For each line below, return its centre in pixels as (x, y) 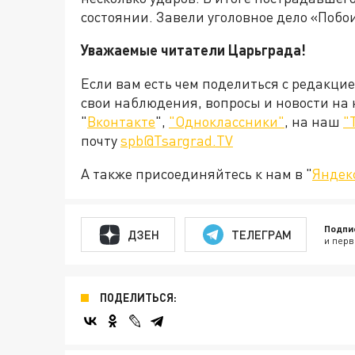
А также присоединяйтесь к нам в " (197, 174)
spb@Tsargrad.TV (177, 141)
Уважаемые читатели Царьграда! (193, 50)
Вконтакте (121, 122)
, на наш (314, 122)
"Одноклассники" (227, 122)
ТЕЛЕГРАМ (261, 234)
